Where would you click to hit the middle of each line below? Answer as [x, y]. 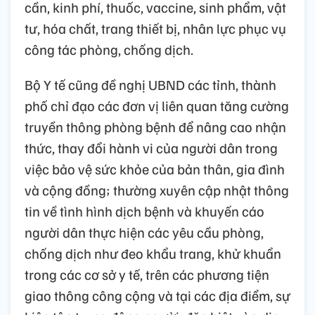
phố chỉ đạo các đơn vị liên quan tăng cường [157, 106]
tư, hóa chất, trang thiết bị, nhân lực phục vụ [155, 28]
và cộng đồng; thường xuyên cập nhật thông [157, 190]
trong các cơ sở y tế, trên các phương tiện [147, 275]
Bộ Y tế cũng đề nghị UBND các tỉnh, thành [150, 85]
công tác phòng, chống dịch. [109, 50]
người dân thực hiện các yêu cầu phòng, [144, 232]
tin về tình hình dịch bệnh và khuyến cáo [144, 211]
